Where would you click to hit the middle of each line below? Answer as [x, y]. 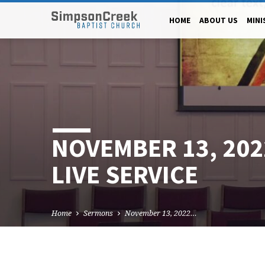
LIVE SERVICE [125, 174]
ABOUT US [219, 20]
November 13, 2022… [161, 214]
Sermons [98, 214]
